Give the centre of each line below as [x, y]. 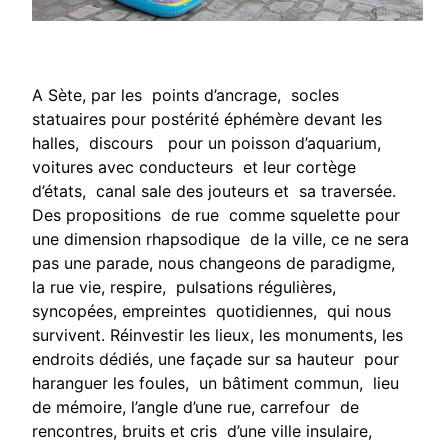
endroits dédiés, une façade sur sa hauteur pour [218, 359]
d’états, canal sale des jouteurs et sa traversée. [214, 191]
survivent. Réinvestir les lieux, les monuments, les [217, 335]
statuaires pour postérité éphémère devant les [207, 119]
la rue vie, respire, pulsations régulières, [184, 287]
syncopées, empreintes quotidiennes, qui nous [211, 311]
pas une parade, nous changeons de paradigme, [216, 263]
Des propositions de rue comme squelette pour [216, 215]
